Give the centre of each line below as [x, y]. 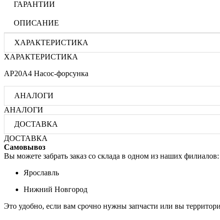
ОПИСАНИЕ [36, 23]
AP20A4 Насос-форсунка [46, 73]
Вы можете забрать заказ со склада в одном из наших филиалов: [111, 156]
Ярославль [41, 172]
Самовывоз [25, 147]
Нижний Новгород [55, 189]
